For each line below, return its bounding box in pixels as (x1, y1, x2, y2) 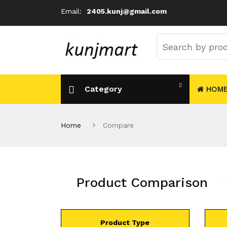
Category (85, 84, 122, 94)
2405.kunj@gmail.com (87, 7, 167, 15)
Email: (61, 7, 84, 15)
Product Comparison (76, 175, 208, 190)
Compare (103, 121, 134, 129)
